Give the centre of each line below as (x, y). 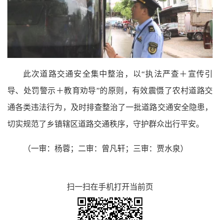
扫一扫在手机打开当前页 (110, 187)
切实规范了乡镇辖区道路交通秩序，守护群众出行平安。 (106, 124)
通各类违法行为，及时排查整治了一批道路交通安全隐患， (110, 108)
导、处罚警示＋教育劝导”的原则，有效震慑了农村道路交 (110, 91)
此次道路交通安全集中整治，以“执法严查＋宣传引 (118, 74)
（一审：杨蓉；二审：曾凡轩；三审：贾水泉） (106, 149)
